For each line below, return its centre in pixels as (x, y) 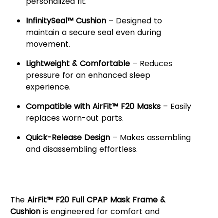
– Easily (176, 107)
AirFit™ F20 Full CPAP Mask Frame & (96, 200)
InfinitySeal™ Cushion (66, 21)
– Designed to (134, 21)
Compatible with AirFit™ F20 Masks (93, 107)
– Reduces (151, 64)
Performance (47, 183)
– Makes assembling (150, 138)
